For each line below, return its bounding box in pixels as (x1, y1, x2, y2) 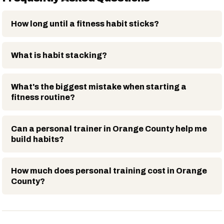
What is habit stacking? (11, 50, 107, 59)
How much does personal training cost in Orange (11, 166, 207, 175)
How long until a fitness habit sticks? (11, 19, 159, 28)
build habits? (11, 134, 64, 143)
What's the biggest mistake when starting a (11, 82, 186, 91)
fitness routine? (11, 92, 75, 101)
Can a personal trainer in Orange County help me (11, 124, 207, 133)
